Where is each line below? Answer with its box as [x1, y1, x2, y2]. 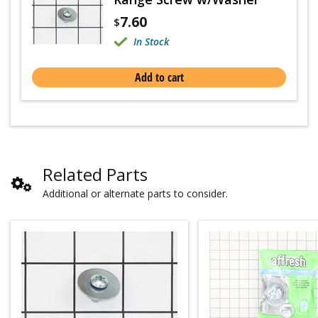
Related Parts [43, 163, 148, 187]
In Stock [133, 35, 169, 49]
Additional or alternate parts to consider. [43, 187, 228, 201]
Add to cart [134, 70, 184, 86]
